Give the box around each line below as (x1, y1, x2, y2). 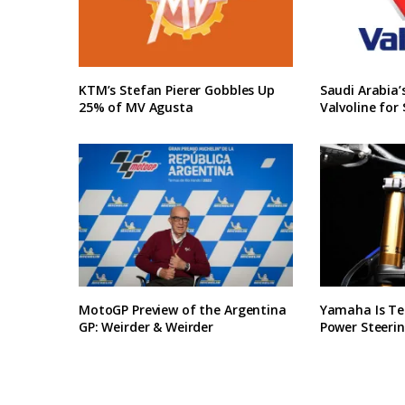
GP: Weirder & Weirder (79, 317, 214, 335)
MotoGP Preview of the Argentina (79, 300, 287, 318)
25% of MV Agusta (79, 99, 193, 117)
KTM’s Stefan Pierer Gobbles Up (79, 81, 275, 99)
